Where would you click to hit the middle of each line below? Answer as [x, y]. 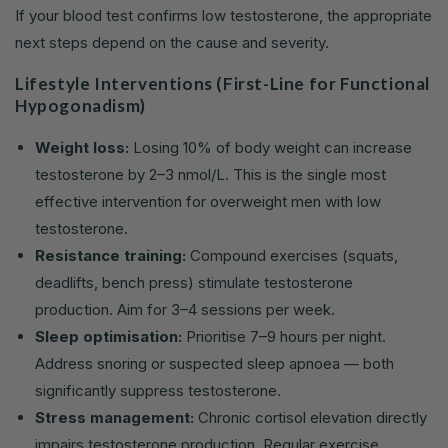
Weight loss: [82, 147]
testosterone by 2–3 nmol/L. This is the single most [210, 174]
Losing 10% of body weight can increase [270, 147]
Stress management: [114, 417]
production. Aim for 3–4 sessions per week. [185, 309]
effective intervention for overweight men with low [208, 201]
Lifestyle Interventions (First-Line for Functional [223, 83]
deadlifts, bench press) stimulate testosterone [194, 282]
